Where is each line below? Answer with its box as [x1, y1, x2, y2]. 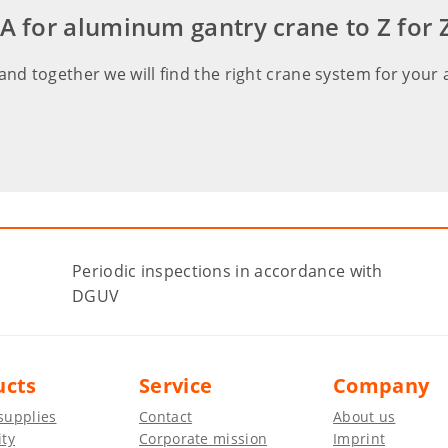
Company [333, 372, 430, 400]
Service [139, 372, 213, 400]
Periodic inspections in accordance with [72, 260, 383, 283]
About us [333, 407, 396, 427]
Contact [139, 407, 193, 427]
